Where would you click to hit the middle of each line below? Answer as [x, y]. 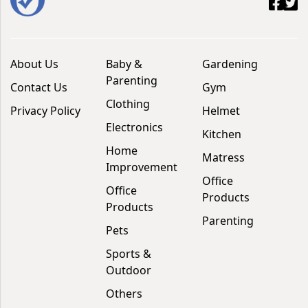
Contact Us [39, 87]
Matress [223, 157]
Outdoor [129, 270]
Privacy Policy [45, 110]
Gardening [230, 64]
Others [124, 293]
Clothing [128, 103]
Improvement [142, 167]
